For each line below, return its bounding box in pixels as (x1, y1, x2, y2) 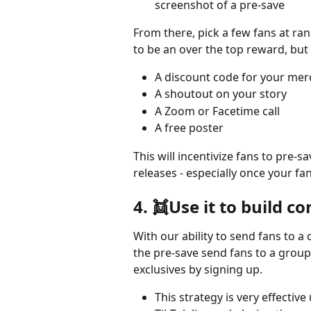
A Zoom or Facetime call (155, 103, 280, 119)
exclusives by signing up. (133, 262, 265, 278)
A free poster (155, 120, 224, 136)
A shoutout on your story (155, 86, 287, 102)
